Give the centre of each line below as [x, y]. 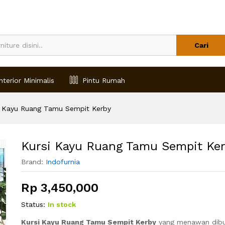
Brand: [33, 161]
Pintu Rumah [104, 80]
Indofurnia [63, 161]
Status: [33, 204]
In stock [62, 204]
